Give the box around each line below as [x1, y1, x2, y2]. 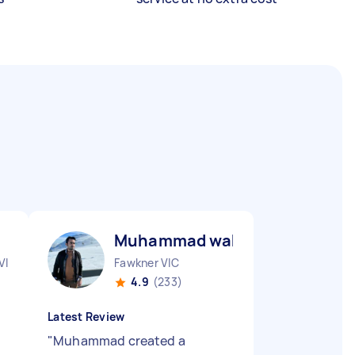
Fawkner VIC [114, 255, 179, 270]
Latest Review [48, 309, 125, 324]
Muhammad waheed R [114, 230, 284, 251]
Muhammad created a [53, 332, 185, 349]
